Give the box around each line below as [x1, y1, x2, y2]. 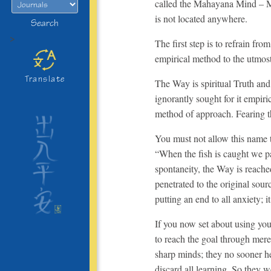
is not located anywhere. [155, 11, 247, 25]
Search [31, 18, 59, 30]
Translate [24, 74, 65, 84]
